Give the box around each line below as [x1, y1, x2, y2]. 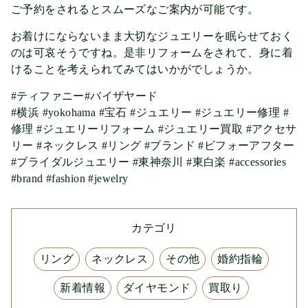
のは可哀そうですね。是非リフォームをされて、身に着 [11, 46, 293, 58]
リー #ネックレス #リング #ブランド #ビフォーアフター [11, 139, 294, 151]
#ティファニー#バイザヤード [11, 89, 158, 102]
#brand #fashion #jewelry [11, 172, 129, 184]
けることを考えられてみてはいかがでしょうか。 [11, 63, 259, 75]
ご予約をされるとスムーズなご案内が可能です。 [11, 3, 259, 15]
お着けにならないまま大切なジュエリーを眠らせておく [11, 30, 293, 42]
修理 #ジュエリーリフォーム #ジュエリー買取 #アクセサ [11, 122, 297, 135]
